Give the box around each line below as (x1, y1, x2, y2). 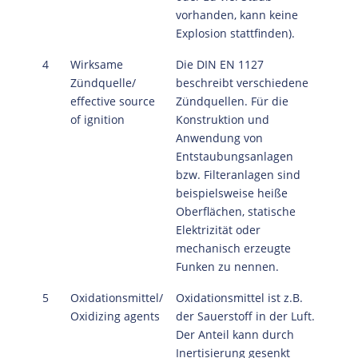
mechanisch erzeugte (175, 240, 291, 256)
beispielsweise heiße (175, 185, 288, 201)
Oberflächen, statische (175, 203, 296, 219)
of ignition (70, 111, 125, 127)
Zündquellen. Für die (175, 93, 288, 109)
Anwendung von (175, 129, 263, 145)
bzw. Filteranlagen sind (175, 166, 300, 182)
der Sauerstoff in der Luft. (175, 308, 315, 324)
